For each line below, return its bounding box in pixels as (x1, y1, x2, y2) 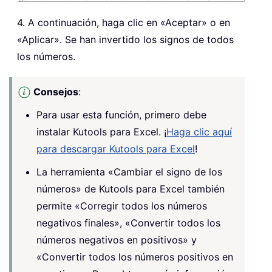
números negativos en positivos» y (36, 233, 197, 246)
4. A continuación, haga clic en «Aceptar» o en (17, 16, 230, 29)
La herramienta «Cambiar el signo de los (36, 165, 222, 178)
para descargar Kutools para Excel (36, 142, 195, 155)
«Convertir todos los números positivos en (36, 250, 233, 263)
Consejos (33, 85, 78, 98)
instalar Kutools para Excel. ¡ (36, 125, 166, 138)
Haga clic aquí (166, 125, 232, 138)
